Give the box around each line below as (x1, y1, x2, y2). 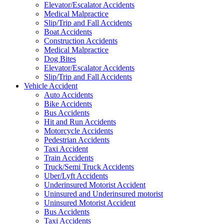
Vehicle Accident (24, 81, 77, 90)
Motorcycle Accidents (44, 126, 113, 135)
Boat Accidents (44, 27, 92, 36)
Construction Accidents (44, 36, 117, 45)
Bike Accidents (44, 99, 92, 108)
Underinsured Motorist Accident (44, 180, 145, 189)
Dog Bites (44, 54, 76, 63)
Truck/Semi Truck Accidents (44, 162, 134, 171)
